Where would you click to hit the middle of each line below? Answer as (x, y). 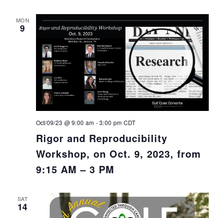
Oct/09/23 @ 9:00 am (65, 123)
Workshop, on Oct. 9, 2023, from (118, 154)
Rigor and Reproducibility (101, 138)
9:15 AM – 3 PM (75, 169)
